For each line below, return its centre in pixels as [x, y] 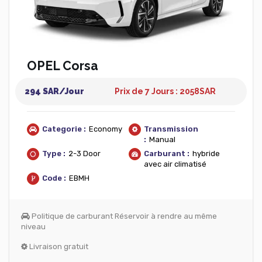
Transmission [171, 129]
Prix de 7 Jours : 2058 [157, 91]
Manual [162, 139]
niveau [33, 227]
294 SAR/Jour [55, 91]
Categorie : [64, 129]
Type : [54, 154]
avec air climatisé [175, 164]
